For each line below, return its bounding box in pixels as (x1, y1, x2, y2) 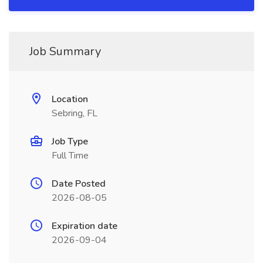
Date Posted (52, 177, 106, 190)
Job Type (52, 135, 88, 148)
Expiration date (52, 220, 117, 232)
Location (52, 93, 88, 106)
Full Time (52, 149, 89, 162)
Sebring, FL (52, 107, 97, 120)
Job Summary (29, 43, 101, 59)
